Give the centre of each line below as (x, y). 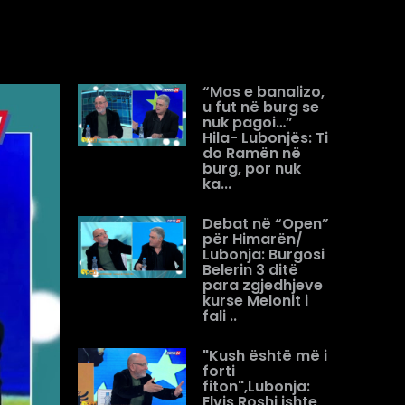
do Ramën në (252, 153)
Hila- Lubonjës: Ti (265, 138)
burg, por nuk (252, 169)
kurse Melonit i (255, 301)
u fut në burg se (261, 107)
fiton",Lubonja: (256, 386)
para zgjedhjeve (263, 285)
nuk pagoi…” (248, 122)
